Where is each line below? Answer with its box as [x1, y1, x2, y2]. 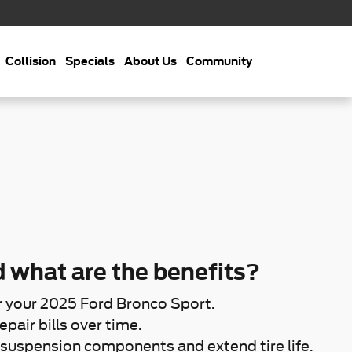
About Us [124, 54, 177, 68]
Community [186, 54, 252, 68]
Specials [65, 54, 115, 68]
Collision [5, 54, 56, 68]
